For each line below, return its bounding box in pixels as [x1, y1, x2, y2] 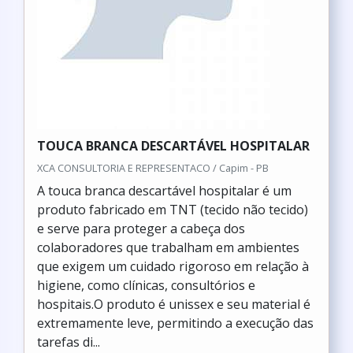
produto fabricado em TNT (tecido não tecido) [37, 201, 308, 218]
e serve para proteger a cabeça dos [37, 220, 245, 237]
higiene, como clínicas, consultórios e [37, 277, 255, 294]
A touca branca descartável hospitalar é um [37, 182, 292, 199]
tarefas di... [37, 333, 100, 351]
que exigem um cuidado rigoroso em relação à [37, 258, 309, 275]
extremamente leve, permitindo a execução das [37, 314, 314, 332]
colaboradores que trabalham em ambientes [37, 239, 299, 256]
